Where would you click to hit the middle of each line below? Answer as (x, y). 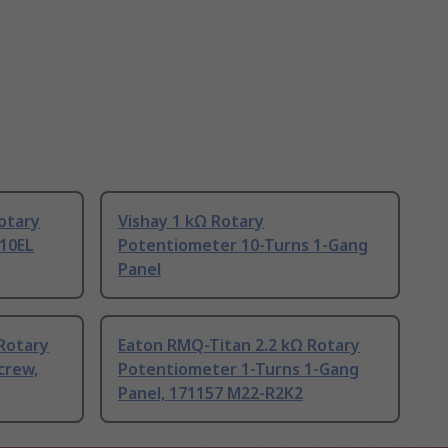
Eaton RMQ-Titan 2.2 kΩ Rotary (239, 345)
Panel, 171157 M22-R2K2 (210, 393)
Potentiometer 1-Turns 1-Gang (238, 369)
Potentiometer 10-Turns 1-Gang (243, 245)
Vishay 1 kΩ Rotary (191, 221)
